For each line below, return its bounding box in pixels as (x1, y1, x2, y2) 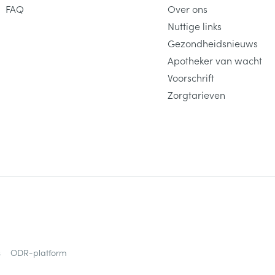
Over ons (167, 2, 207, 15)
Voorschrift (167, 71, 214, 84)
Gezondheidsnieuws (167, 36, 258, 50)
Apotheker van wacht (167, 53, 262, 67)
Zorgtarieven (167, 88, 225, 101)
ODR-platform (10, 246, 67, 258)
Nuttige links (167, 19, 222, 33)
